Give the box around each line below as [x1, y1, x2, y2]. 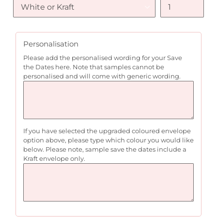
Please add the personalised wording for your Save [23, 54, 182, 62]
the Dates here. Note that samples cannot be [23, 63, 164, 71]
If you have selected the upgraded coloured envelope [23, 127, 191, 135]
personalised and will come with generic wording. [23, 72, 185, 80]
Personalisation [23, 39, 78, 49]
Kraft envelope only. [23, 155, 85, 163]
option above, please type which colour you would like [23, 136, 194, 144]
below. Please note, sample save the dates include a [23, 145, 186, 154]
